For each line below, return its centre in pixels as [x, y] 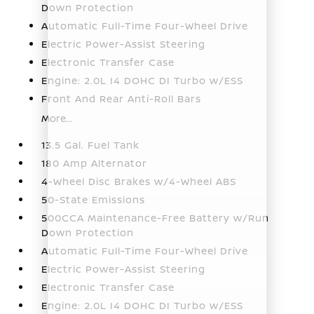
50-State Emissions [94, 199]
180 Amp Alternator [95, 163]
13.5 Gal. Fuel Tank [91, 144]
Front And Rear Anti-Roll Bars [122, 98]
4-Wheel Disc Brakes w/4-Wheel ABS [139, 181]
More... [57, 118]
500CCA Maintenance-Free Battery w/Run [156, 217]
